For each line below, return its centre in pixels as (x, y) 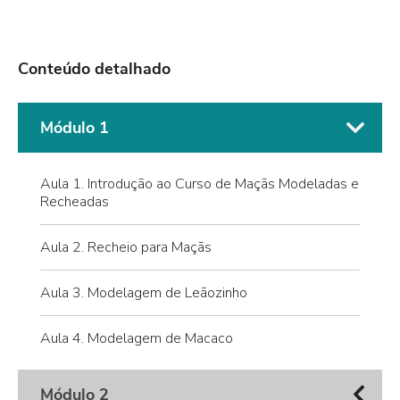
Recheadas (75, 201)
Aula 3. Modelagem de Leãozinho (144, 292)
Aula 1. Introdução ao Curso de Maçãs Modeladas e (200, 183)
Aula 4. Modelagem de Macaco (137, 338)
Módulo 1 (75, 127)
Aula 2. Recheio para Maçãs (126, 247)
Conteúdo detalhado (94, 68)
